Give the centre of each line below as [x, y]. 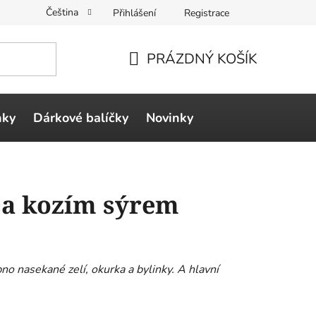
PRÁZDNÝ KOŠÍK [202, 59]
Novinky [170, 117]
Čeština [63, 12]
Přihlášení [134, 13]
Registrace [207, 13]
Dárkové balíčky [81, 117]
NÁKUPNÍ [160, 75]
